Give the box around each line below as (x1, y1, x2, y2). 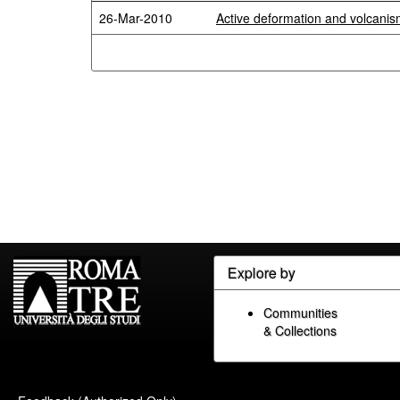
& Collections (263, 321, 337, 339)
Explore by (228, 262, 296, 283)
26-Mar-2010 (99, 9, 172, 27)
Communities (263, 304, 337, 321)
